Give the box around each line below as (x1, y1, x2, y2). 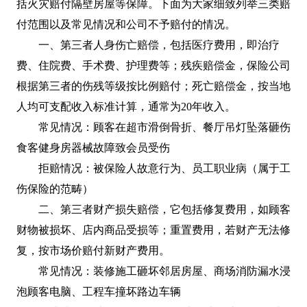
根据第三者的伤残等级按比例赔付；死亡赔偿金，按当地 (16, 79, 291, 92)
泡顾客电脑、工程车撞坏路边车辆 (16, 285, 181, 297)
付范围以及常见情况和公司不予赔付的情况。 (16, 18, 236, 30)
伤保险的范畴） (16, 182, 93, 195)
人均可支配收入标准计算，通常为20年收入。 (16, 100, 236, 112)
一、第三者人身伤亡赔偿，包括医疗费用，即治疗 (38, 38, 280, 51)
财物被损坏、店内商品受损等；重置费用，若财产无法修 (16, 223, 291, 236)
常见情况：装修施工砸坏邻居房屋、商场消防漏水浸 (38, 265, 291, 277)
